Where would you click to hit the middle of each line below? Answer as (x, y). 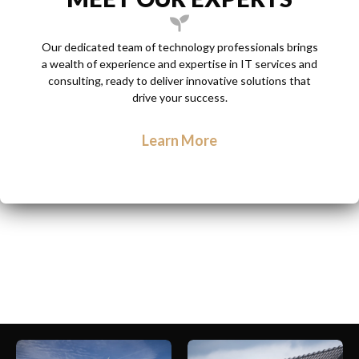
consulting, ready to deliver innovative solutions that (179, 80)
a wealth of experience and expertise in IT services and (179, 63)
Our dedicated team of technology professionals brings (179, 46)
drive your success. (179, 97)
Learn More (179, 140)
